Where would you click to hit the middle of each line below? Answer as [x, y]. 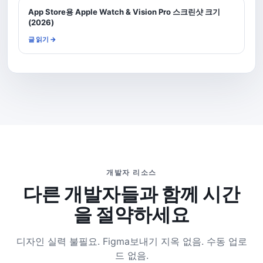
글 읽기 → [43, 39]
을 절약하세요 [131, 215]
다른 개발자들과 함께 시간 [131, 194]
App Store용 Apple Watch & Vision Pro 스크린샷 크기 [124, 11]
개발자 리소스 [131, 172]
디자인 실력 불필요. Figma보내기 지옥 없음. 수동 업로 [131, 242]
